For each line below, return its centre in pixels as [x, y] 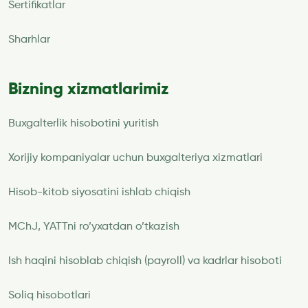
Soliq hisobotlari [49, 295]
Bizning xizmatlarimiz [88, 89]
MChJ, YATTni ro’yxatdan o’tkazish [94, 227]
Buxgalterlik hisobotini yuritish [84, 123]
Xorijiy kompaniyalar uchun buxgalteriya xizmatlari [135, 158]
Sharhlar [29, 40]
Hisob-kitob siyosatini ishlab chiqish [99, 192]
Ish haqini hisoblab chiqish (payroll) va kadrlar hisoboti [145, 261]
